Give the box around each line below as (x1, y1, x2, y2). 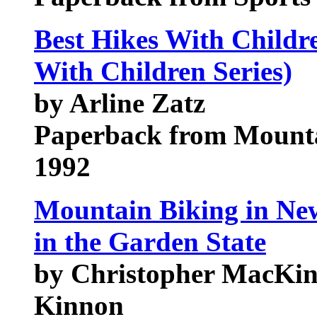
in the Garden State (34, 226, 266, 257)
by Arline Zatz (34, 88, 205, 118)
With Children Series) (34, 56, 292, 86)
